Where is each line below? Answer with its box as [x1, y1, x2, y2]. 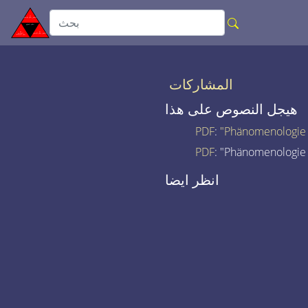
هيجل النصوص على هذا [164, 100, 298, 118]
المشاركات [168, 76, 233, 93]
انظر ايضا [164, 171, 219, 188]
